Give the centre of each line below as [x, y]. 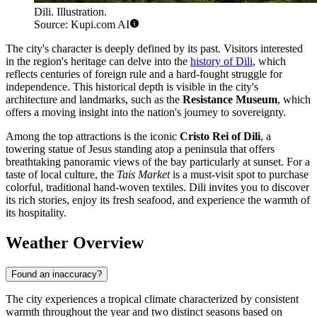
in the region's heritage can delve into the [98, 62]
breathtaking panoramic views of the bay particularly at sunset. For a [158, 162]
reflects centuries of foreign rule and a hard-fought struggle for [144, 74]
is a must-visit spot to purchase [239, 175]
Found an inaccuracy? [57, 274]
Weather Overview [75, 243]
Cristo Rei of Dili [220, 137]
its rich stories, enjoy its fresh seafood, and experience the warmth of [158, 200]
